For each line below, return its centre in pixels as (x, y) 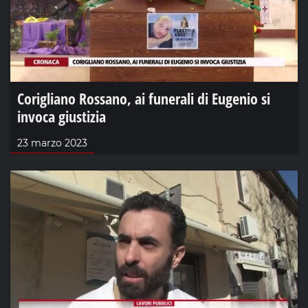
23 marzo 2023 (52, 143)
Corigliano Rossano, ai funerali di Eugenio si (144, 98)
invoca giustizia (62, 116)
